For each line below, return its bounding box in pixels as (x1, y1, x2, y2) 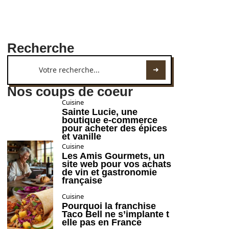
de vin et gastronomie (62, 167, 157, 177)
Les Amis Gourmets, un (62, 151, 165, 161)
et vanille (62, 131, 101, 142)
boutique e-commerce (62, 115, 157, 125)
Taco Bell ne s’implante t (62, 209, 169, 219)
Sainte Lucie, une (62, 107, 138, 117)
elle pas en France (62, 217, 142, 227)
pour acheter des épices (62, 123, 167, 133)
